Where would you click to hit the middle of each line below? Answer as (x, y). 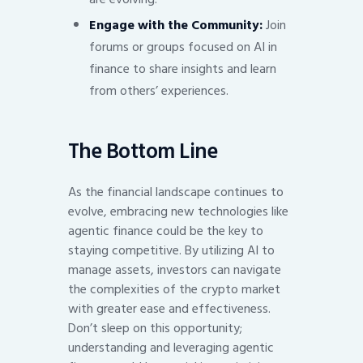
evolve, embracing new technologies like (178, 212)
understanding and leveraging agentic (171, 348)
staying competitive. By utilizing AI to (171, 251)
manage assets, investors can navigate (175, 270)
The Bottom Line (143, 152)
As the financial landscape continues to (176, 192)
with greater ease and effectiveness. (169, 309)
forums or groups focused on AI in (183, 47)
